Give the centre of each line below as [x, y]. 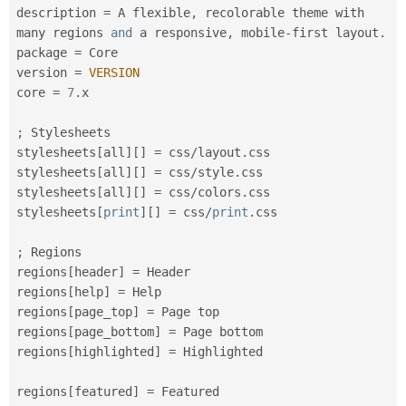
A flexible [150, 12]
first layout [335, 32]
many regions [63, 32]
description [60, 12]
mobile [259, 32]
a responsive [179, 32]
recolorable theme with [281, 12]
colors [219, 192]
